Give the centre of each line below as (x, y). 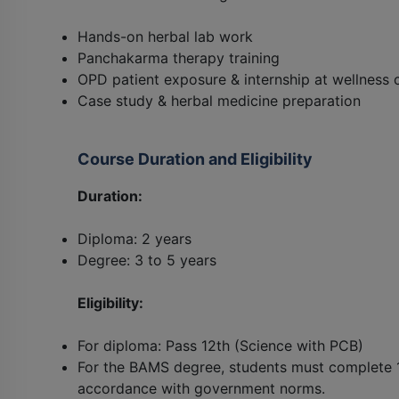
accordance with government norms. (201, 388)
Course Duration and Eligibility (195, 159)
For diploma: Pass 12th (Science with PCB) (220, 345)
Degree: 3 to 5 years (147, 260)
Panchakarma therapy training (179, 57)
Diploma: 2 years (134, 238)
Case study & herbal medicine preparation (219, 100)
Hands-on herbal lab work (165, 36)
